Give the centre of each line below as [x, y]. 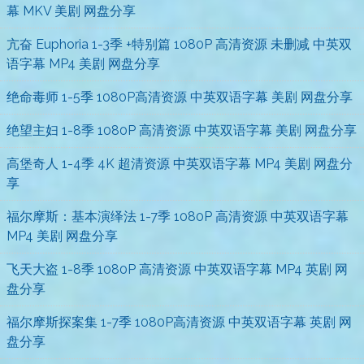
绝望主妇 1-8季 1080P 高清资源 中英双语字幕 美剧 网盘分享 [182, 131]
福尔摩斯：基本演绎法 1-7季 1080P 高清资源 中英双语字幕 [178, 217]
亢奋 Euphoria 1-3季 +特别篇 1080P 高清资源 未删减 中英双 [179, 45]
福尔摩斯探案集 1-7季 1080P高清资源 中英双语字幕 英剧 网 [179, 323]
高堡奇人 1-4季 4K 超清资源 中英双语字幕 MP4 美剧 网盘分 [180, 164]
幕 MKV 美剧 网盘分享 [71, 11]
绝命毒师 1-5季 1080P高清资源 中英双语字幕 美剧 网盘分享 [180, 97]
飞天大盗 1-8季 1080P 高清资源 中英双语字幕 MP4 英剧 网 [177, 270]
